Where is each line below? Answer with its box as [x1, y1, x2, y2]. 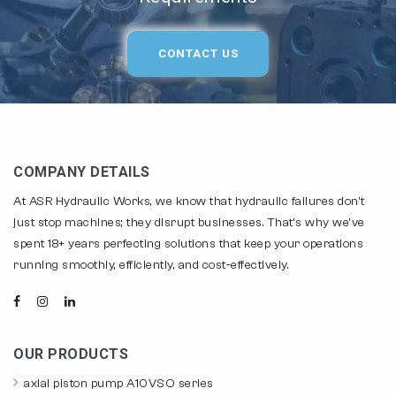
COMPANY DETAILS [13, 163, 150, 180]
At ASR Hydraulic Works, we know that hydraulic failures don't [13, 194, 365, 209]
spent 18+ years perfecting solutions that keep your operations [13, 236, 363, 251]
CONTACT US [157, 47, 239, 60]
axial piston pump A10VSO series [24, 376, 214, 391]
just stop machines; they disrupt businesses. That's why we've [13, 215, 365, 230]
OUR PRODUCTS [13, 345, 128, 362]
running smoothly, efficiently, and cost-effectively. [13, 257, 289, 272]
